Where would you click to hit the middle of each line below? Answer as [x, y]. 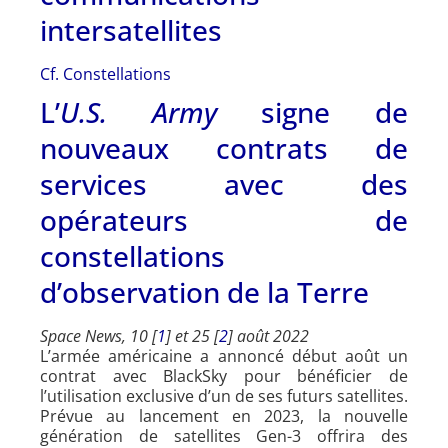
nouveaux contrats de [224, 147]
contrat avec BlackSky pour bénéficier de [224, 375]
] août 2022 [268, 335]
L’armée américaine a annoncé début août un [224, 355]
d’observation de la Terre [204, 291]
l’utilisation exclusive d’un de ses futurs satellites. [224, 395]
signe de [312, 111]
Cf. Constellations [105, 73]
